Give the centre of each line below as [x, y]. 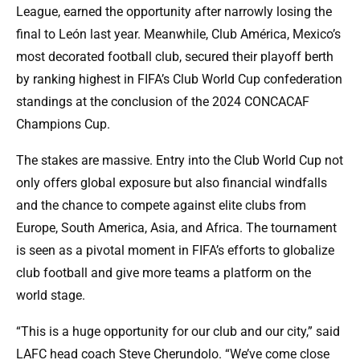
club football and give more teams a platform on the [164, 273]
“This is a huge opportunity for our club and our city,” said [178, 332]
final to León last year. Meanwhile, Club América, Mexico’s [178, 35]
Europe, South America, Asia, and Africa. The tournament [176, 228]
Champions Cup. [63, 125]
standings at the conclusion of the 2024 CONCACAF [163, 102]
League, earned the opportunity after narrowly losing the [174, 12]
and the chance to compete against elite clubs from [161, 206]
